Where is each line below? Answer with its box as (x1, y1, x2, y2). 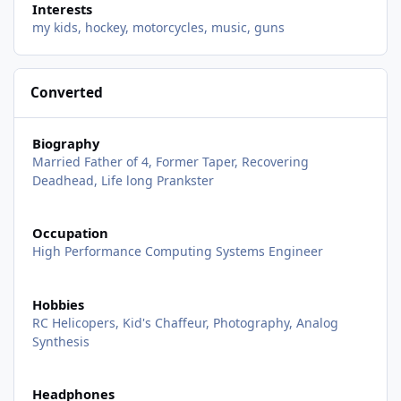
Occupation (31, 224, 108, 243)
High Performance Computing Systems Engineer (31, 243, 323, 260)
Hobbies (31, 294, 84, 313)
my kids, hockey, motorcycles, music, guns (31, 19, 285, 37)
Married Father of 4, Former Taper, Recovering (31, 153, 309, 171)
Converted (30, 83, 104, 103)
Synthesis (31, 332, 90, 350)
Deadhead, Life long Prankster (31, 172, 214, 190)
